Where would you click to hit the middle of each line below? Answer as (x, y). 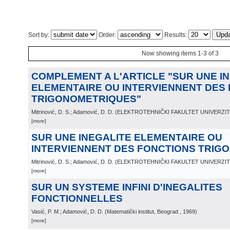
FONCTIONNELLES (77, 198)
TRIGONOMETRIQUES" (86, 99)
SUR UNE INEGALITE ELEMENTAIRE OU (127, 137)
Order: (107, 35)
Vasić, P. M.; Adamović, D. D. (67, 212)
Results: (176, 35)
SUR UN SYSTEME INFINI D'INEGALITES (127, 187)
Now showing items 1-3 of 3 (180, 53)
